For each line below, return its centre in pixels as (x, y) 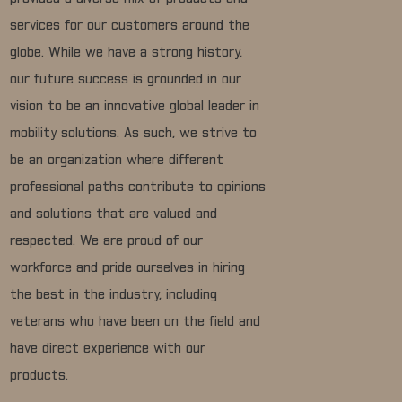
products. (39, 376)
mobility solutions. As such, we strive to (134, 134)
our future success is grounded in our (126, 80)
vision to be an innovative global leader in (135, 107)
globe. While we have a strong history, (127, 53)
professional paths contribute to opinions (138, 188)
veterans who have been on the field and (135, 323)
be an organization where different (117, 161)
